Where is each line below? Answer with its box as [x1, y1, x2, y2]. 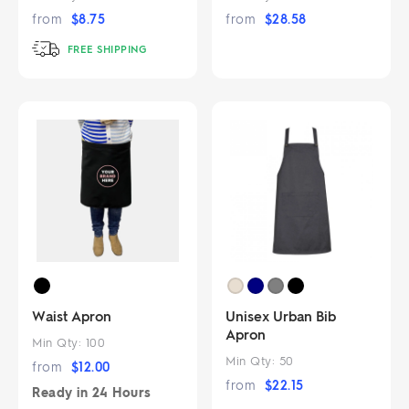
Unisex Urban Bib [225, 306, 337, 325]
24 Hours [91, 383, 152, 401]
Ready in [32, 383, 92, 401]
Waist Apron [32, 306, 111, 325]
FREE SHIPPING [64, 42, 146, 57]
